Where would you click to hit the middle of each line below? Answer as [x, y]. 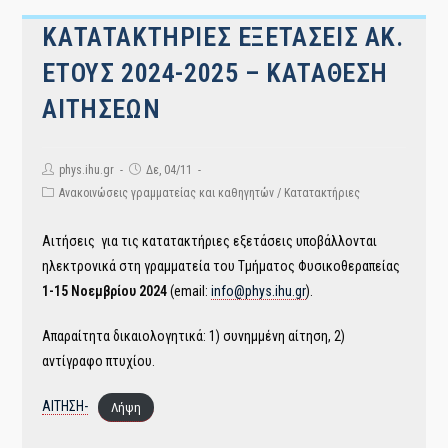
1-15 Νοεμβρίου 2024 [106, 291]
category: [64, 207]
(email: [191, 291]
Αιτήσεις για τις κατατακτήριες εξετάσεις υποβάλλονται [210, 241]
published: [154, 184]
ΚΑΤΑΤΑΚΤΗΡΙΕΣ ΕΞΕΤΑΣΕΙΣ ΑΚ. [223, 37]
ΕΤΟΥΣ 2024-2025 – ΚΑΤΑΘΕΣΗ [215, 73]
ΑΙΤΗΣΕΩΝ [101, 109]
